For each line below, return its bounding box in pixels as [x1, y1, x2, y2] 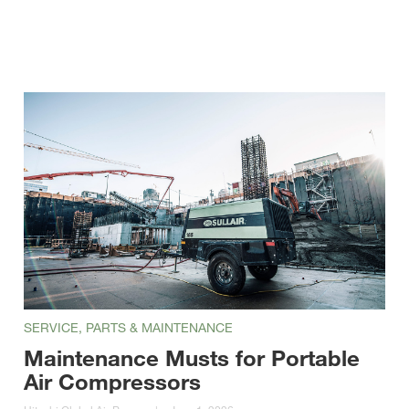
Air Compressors [23, 367, 201, 394]
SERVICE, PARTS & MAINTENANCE [23, 319, 233, 335]
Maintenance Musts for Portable [23, 343, 360, 371]
